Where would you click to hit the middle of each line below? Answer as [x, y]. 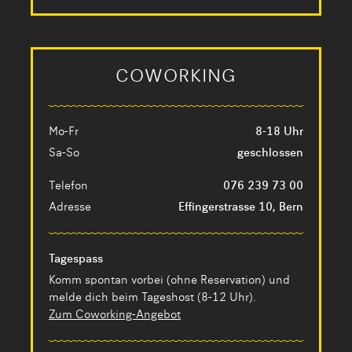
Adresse [70, 207]
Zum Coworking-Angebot [115, 315]
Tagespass [76, 259]
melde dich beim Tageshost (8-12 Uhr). [152, 298]
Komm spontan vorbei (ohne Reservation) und [169, 280]
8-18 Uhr [279, 132]
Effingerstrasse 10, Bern [241, 207]
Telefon [68, 186]
